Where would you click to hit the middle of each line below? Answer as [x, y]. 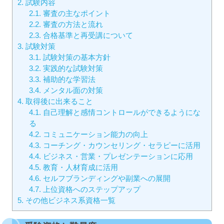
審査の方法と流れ [72, 24]
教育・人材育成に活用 [79, 167]
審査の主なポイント [75, 13]
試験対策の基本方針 [75, 57]
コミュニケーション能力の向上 [94, 134]
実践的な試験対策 [72, 68]
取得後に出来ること [58, 101]
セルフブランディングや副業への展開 [105, 178]
